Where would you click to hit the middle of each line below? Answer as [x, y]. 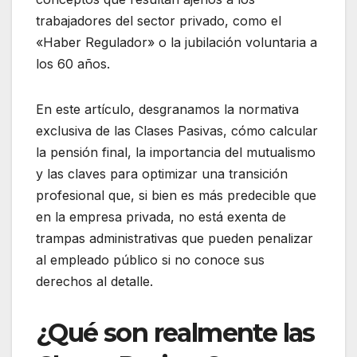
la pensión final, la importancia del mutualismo [176, 153]
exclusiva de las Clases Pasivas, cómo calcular [177, 131]
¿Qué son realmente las [175, 333]
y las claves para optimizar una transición [162, 174]
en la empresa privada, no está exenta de [161, 217]
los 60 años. [73, 64]
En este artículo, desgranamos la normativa [167, 110]
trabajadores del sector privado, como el [159, 21]
